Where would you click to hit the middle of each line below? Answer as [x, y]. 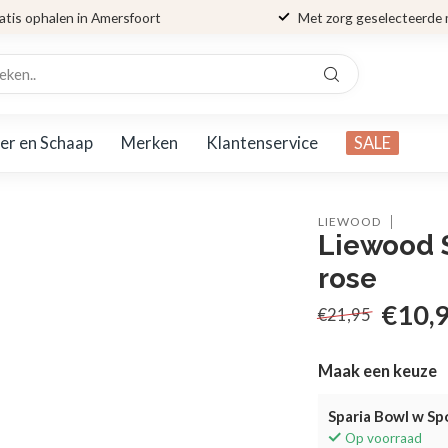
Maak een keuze [378, 371]
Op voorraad [384, 438]
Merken [149, 142]
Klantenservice [262, 142]
